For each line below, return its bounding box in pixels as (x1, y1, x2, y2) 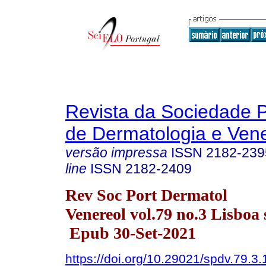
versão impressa (65, 145, 167, 160)
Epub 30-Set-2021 (65, 223, 196, 242)
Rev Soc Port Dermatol (65, 185, 227, 204)
